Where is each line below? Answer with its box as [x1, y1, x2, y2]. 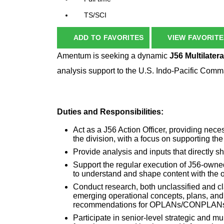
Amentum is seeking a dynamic [57, 51, 169, 60]
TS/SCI [84, 11, 106, 19]
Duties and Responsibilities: [57, 107, 163, 116]
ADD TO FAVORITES [73, 33, 144, 42]
